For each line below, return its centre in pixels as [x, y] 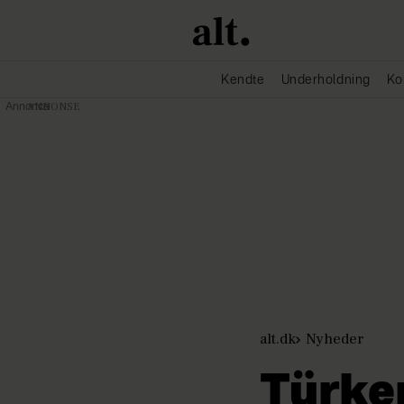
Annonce [27, 107]
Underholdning [326, 80]
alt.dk [278, 339]
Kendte [243, 80]
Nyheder [335, 339]
